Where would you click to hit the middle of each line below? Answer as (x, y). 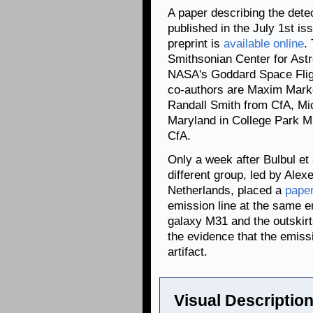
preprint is (196, 44)
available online (264, 44)
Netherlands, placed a (226, 190)
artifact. (188, 252)
